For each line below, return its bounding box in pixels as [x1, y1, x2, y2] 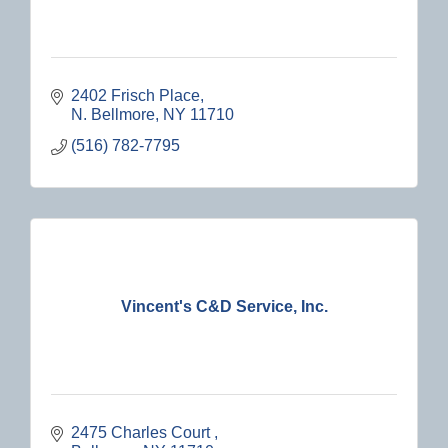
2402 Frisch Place [71, 87, 200, 105]
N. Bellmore [71, 106, 155, 124]
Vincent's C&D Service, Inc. [120, 297, 328, 315]
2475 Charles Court [71, 424, 214, 442]
